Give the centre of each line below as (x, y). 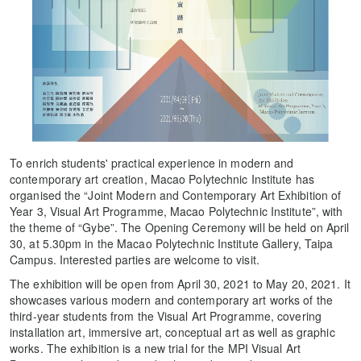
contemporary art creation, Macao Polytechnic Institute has (162, 179)
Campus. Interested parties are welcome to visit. (135, 259)
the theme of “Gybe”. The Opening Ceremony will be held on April (180, 227)
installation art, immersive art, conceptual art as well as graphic (172, 332)
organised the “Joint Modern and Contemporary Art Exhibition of (176, 195)
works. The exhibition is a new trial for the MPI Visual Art (155, 348)
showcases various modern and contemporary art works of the (171, 300)
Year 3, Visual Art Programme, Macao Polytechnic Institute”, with (176, 211)
